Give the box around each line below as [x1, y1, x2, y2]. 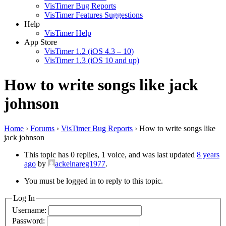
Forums [30, 124, 54, 133]
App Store [24, 37, 57, 46]
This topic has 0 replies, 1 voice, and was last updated [24, 150, 197, 159]
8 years [197, 150, 219, 159]
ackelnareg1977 [55, 159, 105, 168]
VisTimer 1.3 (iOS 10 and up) [44, 55, 139, 65]
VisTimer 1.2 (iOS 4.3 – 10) [44, 46, 134, 55]
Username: [12, 206, 48, 215]
